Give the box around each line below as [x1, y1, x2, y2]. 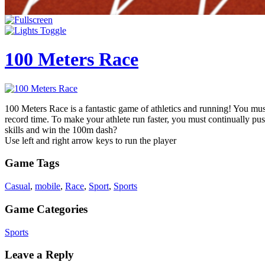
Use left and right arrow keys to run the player [5, 135, 176, 146]
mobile [35, 181, 60, 192]
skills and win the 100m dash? [5, 124, 117, 135]
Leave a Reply [5, 248, 74, 261]
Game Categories [5, 202, 88, 215]
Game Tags [5, 157, 59, 170]
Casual [5, 181, 30, 192]
